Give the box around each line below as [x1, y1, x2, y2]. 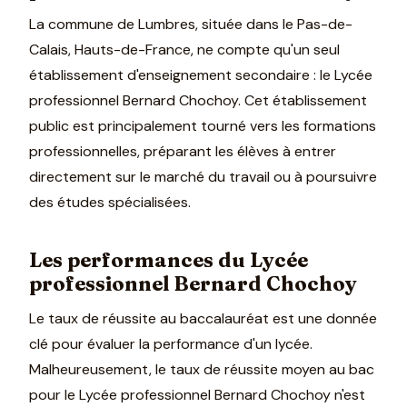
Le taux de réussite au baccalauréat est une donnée [29, 308, 377, 328]
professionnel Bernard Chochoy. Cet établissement [29, 90, 367, 110]
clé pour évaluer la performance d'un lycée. [29, 333, 313, 353]
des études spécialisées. [29, 192, 191, 212]
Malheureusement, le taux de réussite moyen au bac [29, 359, 374, 379]
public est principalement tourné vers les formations [29, 115, 376, 135]
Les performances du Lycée [29, 246, 308, 273]
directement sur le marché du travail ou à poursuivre [29, 166, 377, 186]
